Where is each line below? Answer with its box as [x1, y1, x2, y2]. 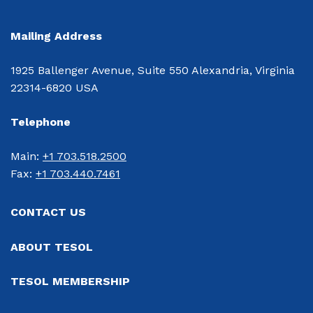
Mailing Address [10, 29, 102, 43]
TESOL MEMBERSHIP [10, 275, 130, 289]
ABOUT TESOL [10, 240, 93, 254]
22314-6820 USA [10, 81, 99, 95]
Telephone [10, 115, 71, 129]
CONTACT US [10, 205, 86, 219]
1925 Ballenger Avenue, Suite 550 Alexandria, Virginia [10, 64, 295, 78]
